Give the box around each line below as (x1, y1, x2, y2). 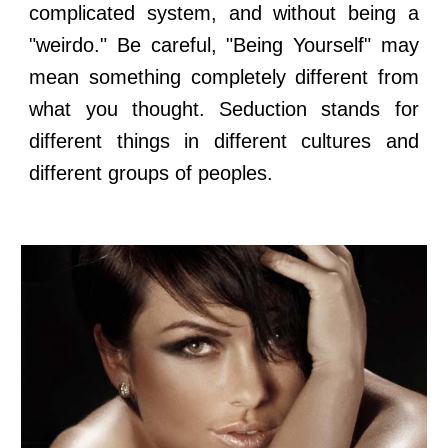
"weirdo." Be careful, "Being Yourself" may (29, 34, 419, 56)
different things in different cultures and (29, 130, 419, 152)
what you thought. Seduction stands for (29, 98, 419, 120)
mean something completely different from (29, 66, 419, 88)
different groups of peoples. (29, 162, 274, 184)
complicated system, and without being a (29, 2, 419, 24)
